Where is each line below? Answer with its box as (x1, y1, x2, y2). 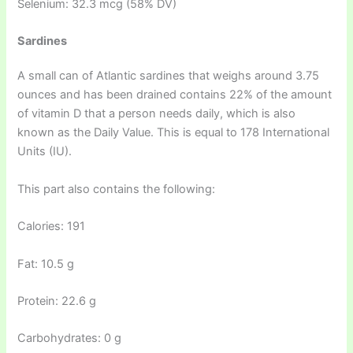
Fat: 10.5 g (17, 256, 75, 271)
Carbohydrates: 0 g (17, 331, 122, 346)
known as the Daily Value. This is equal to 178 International (17, 125, 330, 140)
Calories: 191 (17, 219, 86, 234)
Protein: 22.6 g (17, 293, 97, 308)
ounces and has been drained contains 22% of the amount (17, 87, 333, 102)
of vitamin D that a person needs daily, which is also (17, 106, 296, 121)
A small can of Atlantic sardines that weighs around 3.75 (17, 69, 320, 84)
